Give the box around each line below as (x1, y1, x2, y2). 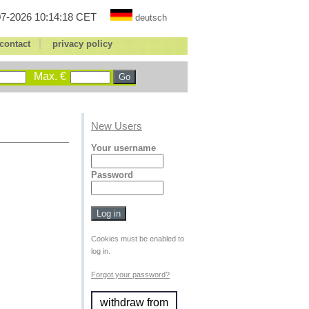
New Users (91, 121, 142, 132)
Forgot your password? (91, 270, 170, 279)
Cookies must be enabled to (91, 235, 184, 243)
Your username (91, 143, 156, 153)
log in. (91, 247, 110, 255)
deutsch (135, 12, 167, 23)
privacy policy (52, 39, 112, 49)
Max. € (34, 70, 66, 82)
